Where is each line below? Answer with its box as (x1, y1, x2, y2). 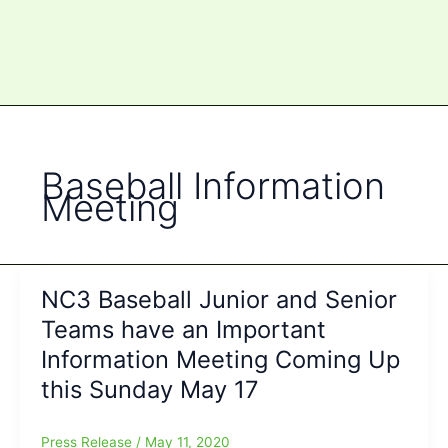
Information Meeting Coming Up (40, 345, 400, 375)
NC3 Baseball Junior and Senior (40, 285, 397, 315)
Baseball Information (41, 163, 386, 208)
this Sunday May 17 (40, 375, 259, 405)
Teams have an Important (40, 315, 326, 345)
